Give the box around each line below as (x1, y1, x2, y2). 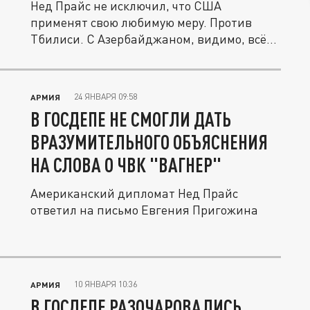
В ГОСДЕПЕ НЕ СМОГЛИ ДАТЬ (30, 107, 231, 131)
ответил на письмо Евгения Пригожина (30, 202, 258, 217)
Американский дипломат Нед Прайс (30, 185, 238, 201)
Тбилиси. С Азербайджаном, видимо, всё (30, 31, 266, 46)
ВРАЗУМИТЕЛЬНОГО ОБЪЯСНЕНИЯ (30, 130, 268, 154)
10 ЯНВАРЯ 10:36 (74, 279, 137, 289)
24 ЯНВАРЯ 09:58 (74, 91, 137, 102)
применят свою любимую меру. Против (30, 15, 252, 30)
